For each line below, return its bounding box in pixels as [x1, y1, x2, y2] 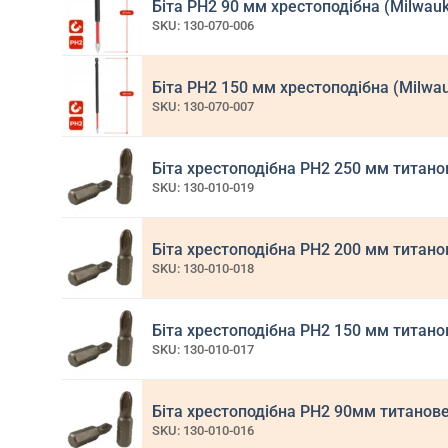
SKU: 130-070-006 [152, 18, 254, 34]
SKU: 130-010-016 [152, 423, 254, 439]
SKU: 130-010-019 [152, 180, 254, 196]
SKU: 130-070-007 [152, 99, 254, 115]
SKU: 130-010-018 [152, 261, 254, 277]
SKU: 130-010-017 [152, 342, 254, 358]
